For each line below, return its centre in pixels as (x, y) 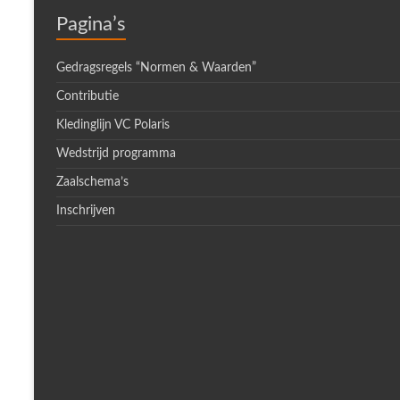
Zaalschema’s (92, 182)
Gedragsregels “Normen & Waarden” (156, 68)
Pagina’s (91, 24)
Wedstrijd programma (116, 154)
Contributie (87, 96)
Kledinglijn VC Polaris (113, 125)
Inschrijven (86, 211)
